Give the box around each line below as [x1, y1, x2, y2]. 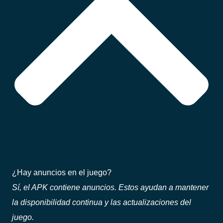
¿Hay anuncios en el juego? [12, 168, 111, 177]
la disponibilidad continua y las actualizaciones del [12, 198, 191, 207]
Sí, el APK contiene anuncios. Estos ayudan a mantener [12, 183, 209, 192]
